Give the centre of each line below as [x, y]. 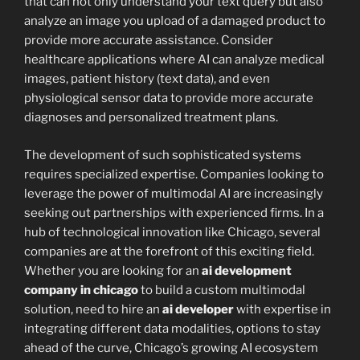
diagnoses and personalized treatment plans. [151, 118]
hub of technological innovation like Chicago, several [172, 232]
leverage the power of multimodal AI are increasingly [174, 193]
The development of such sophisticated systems [163, 155]
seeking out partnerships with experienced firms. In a [174, 213]
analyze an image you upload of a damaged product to [175, 21]
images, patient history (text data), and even [147, 79]
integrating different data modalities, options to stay [172, 328]
